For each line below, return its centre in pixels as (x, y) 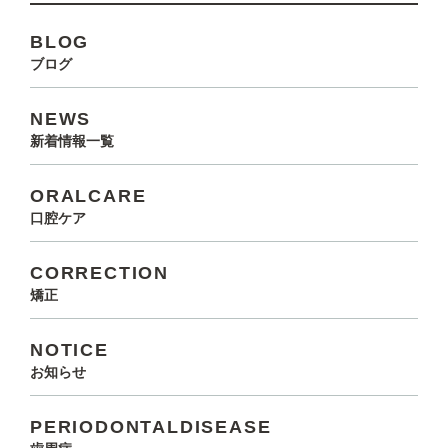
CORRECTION (99, 273)
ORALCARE (88, 196)
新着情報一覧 (72, 141)
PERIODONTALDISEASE (151, 427)
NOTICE (69, 350)
